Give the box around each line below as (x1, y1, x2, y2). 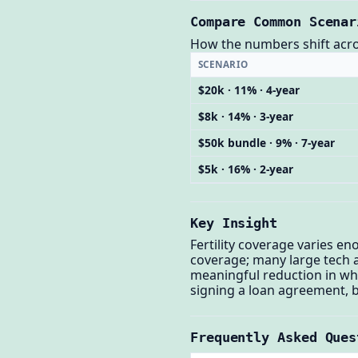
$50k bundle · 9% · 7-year (197, 135, 335, 151)
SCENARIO (197, 58, 249, 71)
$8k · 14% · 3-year (197, 109, 293, 125)
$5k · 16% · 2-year (197, 161, 293, 177)
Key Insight (190, 214, 278, 231)
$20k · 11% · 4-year (197, 82, 300, 98)
